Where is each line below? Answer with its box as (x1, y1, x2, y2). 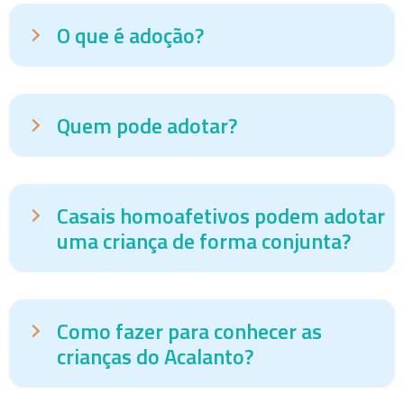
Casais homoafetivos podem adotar (57, 199, 385, 232)
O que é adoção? (57, 19, 204, 51)
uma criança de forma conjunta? (57, 225, 351, 257)
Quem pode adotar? (57, 109, 237, 142)
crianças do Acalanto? (57, 340, 253, 372)
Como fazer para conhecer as (57, 315, 322, 347)
